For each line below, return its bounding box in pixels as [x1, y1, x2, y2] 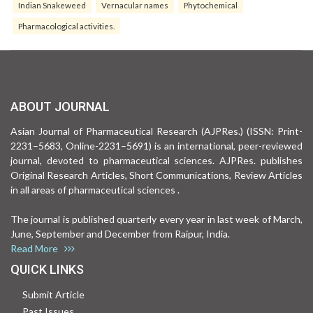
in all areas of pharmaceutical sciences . [10, 183, 180, 196]
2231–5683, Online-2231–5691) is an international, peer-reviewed [10, 139, 303, 152]
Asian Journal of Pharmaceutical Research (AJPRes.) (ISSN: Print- [10, 124, 303, 137]
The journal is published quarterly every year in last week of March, [10, 212, 303, 225]
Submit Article [22, 288, 85, 300]
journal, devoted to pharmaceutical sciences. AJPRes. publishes [10, 154, 303, 166]
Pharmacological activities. [18, 20, 115, 31]
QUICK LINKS [10, 261, 84, 277]
